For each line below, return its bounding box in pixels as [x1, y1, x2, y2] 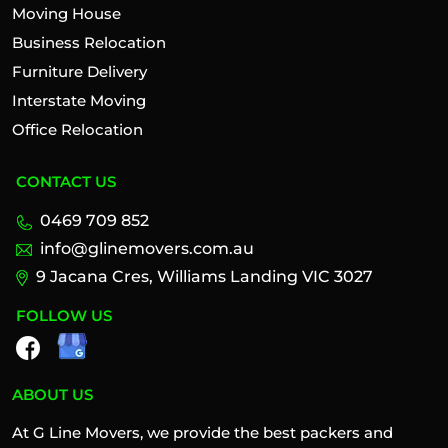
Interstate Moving [12, 91, 146, 111]
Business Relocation [12, 33, 166, 53]
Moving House [12, 4, 121, 24]
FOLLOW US [16, 306, 112, 326]
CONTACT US [16, 172, 116, 192]
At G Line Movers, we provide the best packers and [12, 423, 393, 443]
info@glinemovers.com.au [40, 239, 254, 259]
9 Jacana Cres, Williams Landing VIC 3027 [36, 267, 373, 287]
